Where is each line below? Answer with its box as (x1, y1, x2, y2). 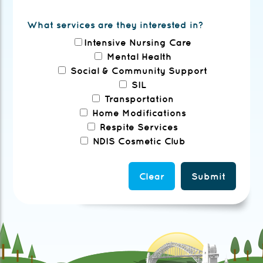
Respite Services (97, 122, 178, 133)
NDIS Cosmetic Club (89, 136, 186, 147)
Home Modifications (89, 107, 186, 119)
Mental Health (103, 51, 171, 62)
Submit (191, 171, 225, 182)
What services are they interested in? (27, 19, 204, 31)
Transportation (101, 93, 174, 104)
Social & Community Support (68, 65, 207, 76)
